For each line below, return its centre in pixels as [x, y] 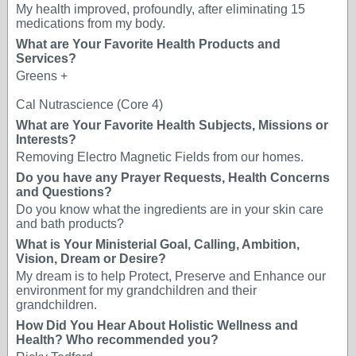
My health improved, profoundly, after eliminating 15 [161, 9]
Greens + [42, 76]
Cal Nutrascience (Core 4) [89, 104]
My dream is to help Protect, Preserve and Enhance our [171, 276]
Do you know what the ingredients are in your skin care [170, 209]
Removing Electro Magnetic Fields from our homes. [160, 157]
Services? [46, 58]
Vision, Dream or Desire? [91, 259]
